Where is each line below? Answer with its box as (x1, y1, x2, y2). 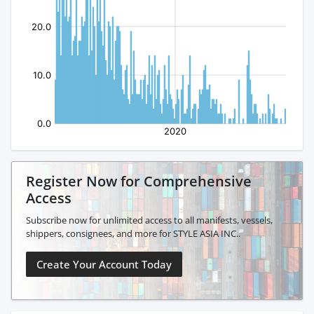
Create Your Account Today (36, 257, 172, 272)
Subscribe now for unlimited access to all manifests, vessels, (26, 214, 273, 227)
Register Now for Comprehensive (26, 172, 252, 191)
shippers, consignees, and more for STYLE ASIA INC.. (26, 227, 240, 240)
